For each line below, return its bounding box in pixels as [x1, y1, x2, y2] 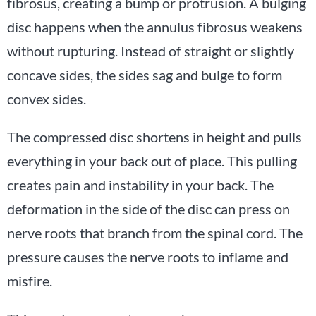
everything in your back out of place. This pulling [7, 152, 297, 169]
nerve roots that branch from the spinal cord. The [7, 224, 303, 241]
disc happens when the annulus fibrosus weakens [7, 18, 303, 35]
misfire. [7, 272, 55, 289]
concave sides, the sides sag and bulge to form [7, 66, 282, 83]
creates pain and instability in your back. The [7, 176, 274, 193]
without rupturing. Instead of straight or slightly [7, 42, 294, 59]
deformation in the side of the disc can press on [7, 200, 290, 217]
